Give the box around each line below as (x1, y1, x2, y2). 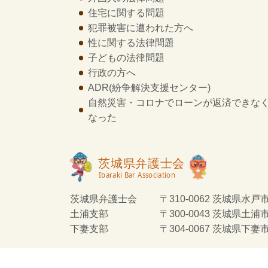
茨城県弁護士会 (70, 194, 137, 204)
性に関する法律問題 (88, 38, 174, 48)
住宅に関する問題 (88, 8, 165, 18)
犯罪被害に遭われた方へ (88, 23, 193, 33)
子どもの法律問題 (88, 53, 165, 63)
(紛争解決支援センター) (109, 83, 211, 93)
